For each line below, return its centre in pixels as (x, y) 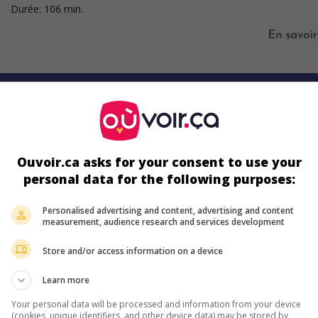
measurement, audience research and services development (164, 222)
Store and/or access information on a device (133, 251)
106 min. (64, 9)
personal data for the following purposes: (159, 179)
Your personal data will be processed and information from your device (156, 304)
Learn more (66, 280)
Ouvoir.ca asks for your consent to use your (159, 162)
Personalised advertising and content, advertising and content (168, 210)
